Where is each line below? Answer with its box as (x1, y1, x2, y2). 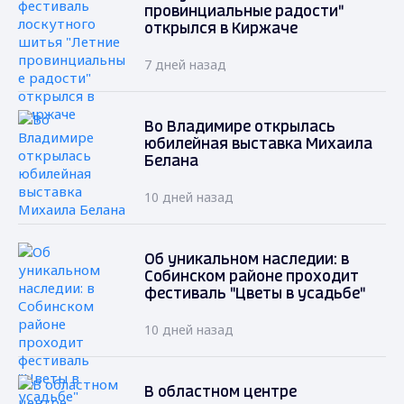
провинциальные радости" (144, 5, 344, 19)
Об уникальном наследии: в (144, 252, 349, 267)
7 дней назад (144, 55, 226, 73)
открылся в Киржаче (144, 22, 298, 36)
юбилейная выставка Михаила (144, 137, 372, 151)
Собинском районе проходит (144, 270, 359, 284)
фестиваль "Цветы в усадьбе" (144, 287, 365, 301)
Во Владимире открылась (144, 120, 335, 134)
